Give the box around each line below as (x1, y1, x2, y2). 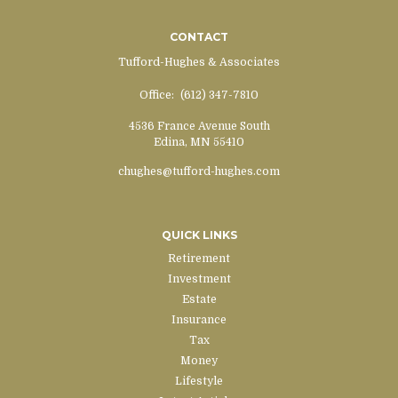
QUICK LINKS (161, 227, 237, 242)
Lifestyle (175, 374, 223, 387)
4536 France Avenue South (128, 119, 270, 132)
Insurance (171, 313, 227, 326)
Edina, (154, 135, 187, 148)
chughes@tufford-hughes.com (118, 164, 280, 178)
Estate (181, 292, 217, 306)
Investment (167, 272, 231, 285)
